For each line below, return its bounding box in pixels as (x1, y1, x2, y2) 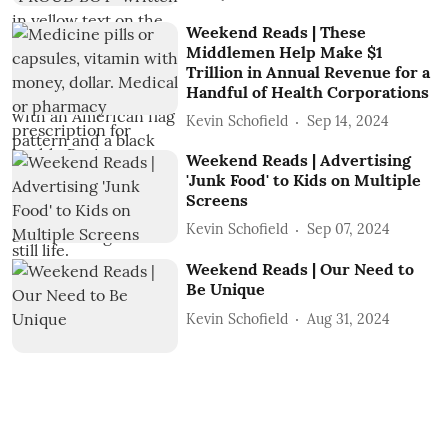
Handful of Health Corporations (186, 81, 430, 102)
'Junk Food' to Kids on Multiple (186, 169, 422, 190)
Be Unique (186, 279, 266, 300)
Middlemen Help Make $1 (186, 41, 384, 62)
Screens (186, 189, 249, 210)
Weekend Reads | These (186, 21, 367, 42)
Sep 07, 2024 (307, 220, 391, 239)
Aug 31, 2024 (307, 309, 391, 328)
